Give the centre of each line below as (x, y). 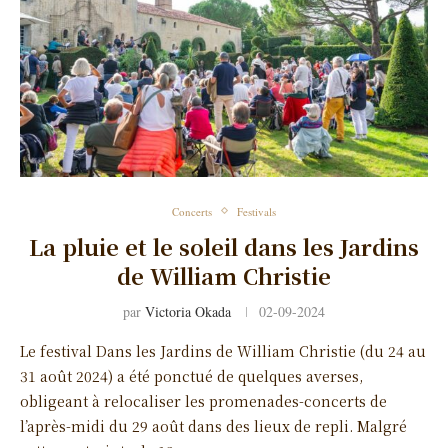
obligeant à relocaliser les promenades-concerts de (203, 400)
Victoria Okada (188, 311)
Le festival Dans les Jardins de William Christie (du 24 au (223, 350)
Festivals (256, 211)
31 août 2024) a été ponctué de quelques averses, (191, 375)
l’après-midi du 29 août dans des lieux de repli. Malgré (213, 425)
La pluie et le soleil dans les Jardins (224, 246)
